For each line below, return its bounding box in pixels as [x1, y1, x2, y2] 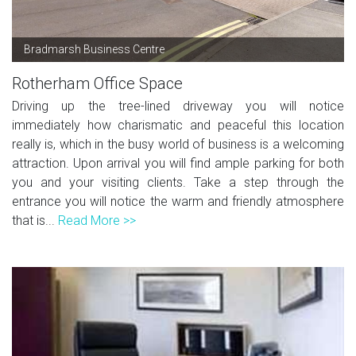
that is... [12, 212, 58, 228]
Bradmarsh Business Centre [24, 42, 164, 56]
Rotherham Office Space [12, 73, 183, 93]
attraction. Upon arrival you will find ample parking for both [12, 155, 344, 171]
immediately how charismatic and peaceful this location [12, 117, 344, 133]
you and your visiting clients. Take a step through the [12, 174, 344, 190]
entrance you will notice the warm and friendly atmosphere [12, 193, 344, 209]
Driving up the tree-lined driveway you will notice [12, 98, 344, 114]
